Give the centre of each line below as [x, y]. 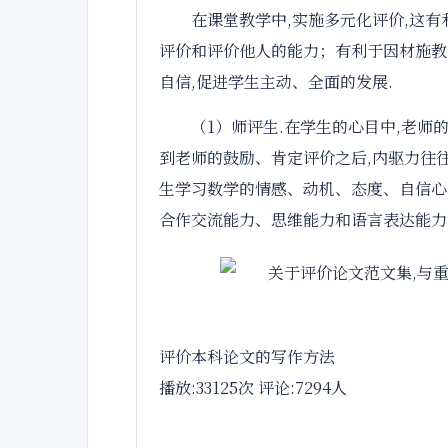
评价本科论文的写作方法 [247, 356]
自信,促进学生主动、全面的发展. [276, 81]
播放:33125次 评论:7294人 [253, 387]
